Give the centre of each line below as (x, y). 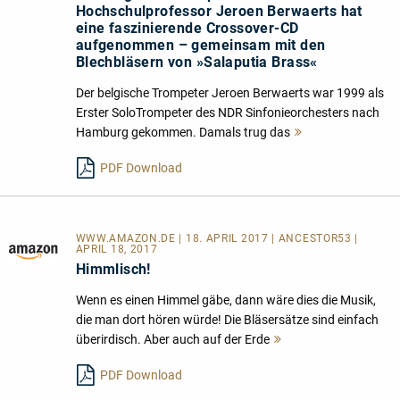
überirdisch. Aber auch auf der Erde (172, 340)
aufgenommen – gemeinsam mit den (200, 46)
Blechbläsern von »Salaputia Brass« (196, 62)
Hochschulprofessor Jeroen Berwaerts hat (219, 12)
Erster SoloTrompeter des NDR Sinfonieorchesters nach (227, 113)
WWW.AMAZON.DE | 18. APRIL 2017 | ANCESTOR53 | (217, 239)
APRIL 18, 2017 (117, 250)
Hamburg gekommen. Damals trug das (183, 133)
